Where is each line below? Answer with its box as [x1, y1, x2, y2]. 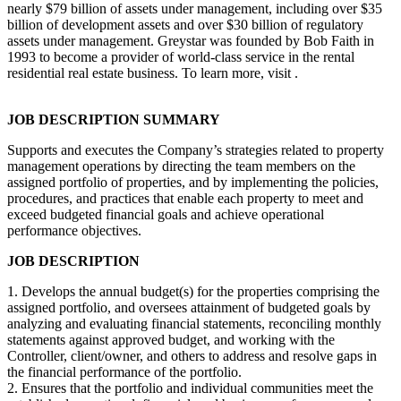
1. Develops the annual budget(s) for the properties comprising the [7, 283, 380, 299]
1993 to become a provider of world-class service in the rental [7, 48, 354, 64]
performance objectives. [7, 222, 141, 238]
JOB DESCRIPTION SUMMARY [7, 111, 220, 127]
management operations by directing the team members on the [7, 158, 355, 174]
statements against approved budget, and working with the [7, 331, 335, 347]
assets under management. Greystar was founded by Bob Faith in [7, 32, 374, 48]
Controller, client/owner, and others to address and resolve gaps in [7, 347, 377, 363]
